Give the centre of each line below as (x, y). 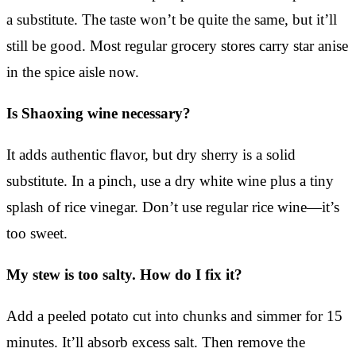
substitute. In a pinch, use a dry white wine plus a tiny (170, 180)
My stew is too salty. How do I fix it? (124, 274)
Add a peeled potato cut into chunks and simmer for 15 (174, 315)
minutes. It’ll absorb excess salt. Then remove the (156, 342)
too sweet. (37, 233)
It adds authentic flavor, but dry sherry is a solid (151, 154)
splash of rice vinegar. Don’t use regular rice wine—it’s (173, 207)
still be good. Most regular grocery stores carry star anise (177, 45)
